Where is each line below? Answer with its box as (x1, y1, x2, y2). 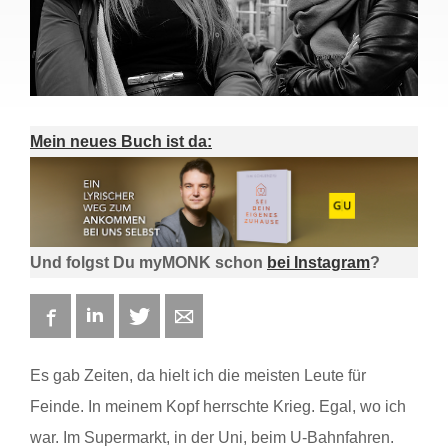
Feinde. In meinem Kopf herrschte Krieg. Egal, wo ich (30, 398, 406, 416)
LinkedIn (104, 306, 162, 326)
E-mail (193, 306, 235, 326)
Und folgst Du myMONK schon (30, 254, 267, 272)
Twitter (150, 306, 197, 326)
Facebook (61, 306, 123, 326)
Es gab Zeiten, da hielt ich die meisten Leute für (30, 367, 366, 385)
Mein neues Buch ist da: (30, 133, 212, 151)
